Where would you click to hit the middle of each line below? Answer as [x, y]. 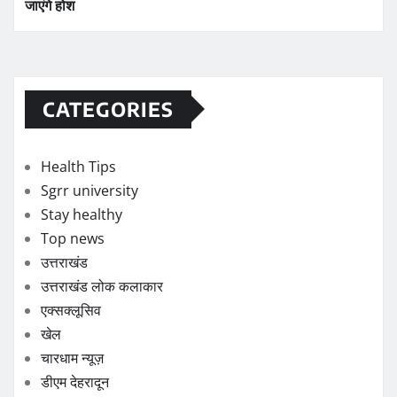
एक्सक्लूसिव [71, 310]
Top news [73, 238]
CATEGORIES [108, 109]
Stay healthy [82, 214]
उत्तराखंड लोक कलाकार [102, 286]
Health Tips [78, 166]
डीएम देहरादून [75, 381]
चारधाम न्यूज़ [72, 358]
